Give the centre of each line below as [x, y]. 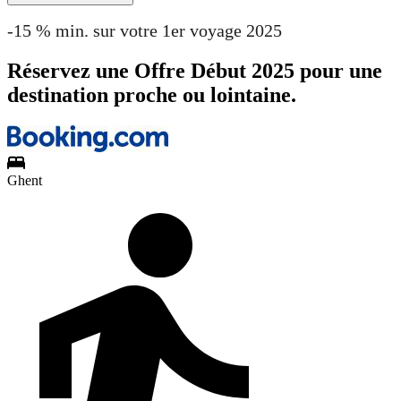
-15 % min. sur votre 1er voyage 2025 [145, 30]
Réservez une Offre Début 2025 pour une [195, 70]
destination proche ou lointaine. [152, 94]
